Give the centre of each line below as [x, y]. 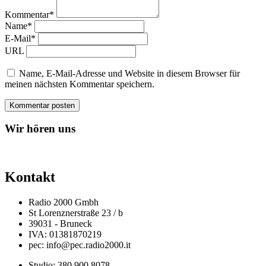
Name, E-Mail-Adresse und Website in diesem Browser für [129, 73]
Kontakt [30, 177]
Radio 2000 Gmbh [64, 202]
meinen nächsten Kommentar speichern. [80, 84]
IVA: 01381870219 [65, 234]
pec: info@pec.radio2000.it [80, 245]
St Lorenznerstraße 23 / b [76, 213]
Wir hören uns [40, 129]
